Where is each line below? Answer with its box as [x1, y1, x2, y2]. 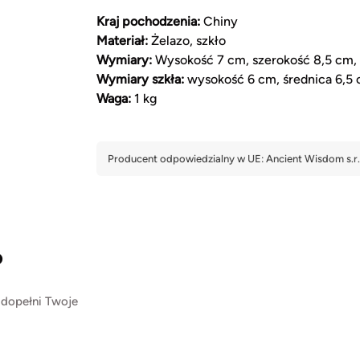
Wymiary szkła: [96, 71, 184, 87]
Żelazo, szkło [148, 32, 226, 48]
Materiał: [96, 32, 148, 48]
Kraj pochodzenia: [96, 13, 200, 29]
